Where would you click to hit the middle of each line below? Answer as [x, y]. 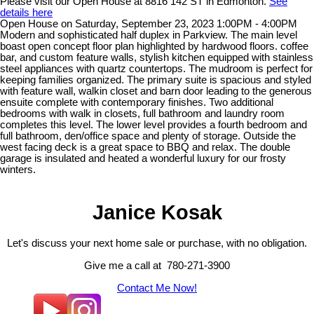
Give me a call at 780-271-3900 [157, 266]
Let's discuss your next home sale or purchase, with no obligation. [157, 244]
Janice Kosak [157, 212]
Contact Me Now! [157, 288]
